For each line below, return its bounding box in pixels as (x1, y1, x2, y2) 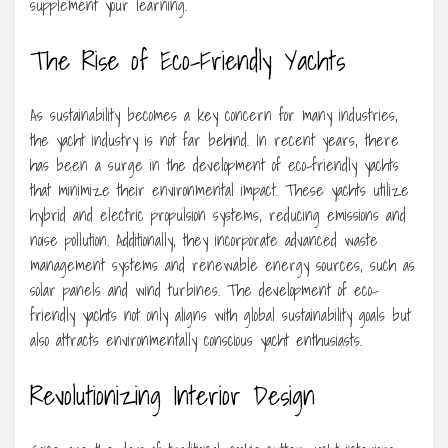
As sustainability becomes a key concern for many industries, (30, 101, 398, 128)
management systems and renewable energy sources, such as (30, 251, 415, 278)
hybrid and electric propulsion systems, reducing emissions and (30, 201, 406, 228)
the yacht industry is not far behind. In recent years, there (30, 126, 399, 153)
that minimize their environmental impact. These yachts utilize (30, 176, 409, 203)
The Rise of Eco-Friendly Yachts (30, 38, 345, 81)
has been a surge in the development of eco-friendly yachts (30, 151, 399, 178)
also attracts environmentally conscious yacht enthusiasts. (30, 326, 362, 353)
